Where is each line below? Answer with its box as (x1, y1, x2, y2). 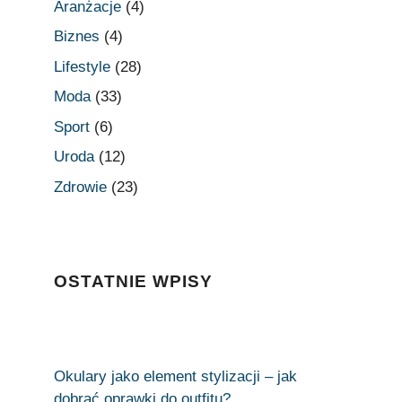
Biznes (54, 28, 100, 46)
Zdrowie (54, 178, 107, 196)
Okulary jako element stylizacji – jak (54, 367, 297, 385)
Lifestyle (54, 57, 110, 75)
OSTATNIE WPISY (54, 271, 213, 291)
